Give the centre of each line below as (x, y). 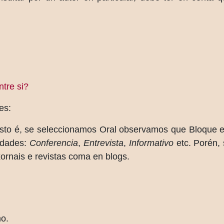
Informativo (151, 143)
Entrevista (103, 143)
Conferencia (53, 143)
